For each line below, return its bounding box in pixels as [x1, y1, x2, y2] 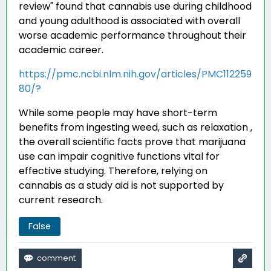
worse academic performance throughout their [19, 28, 246, 42]
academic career [19, 43, 102, 57]
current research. [19, 193, 103, 207]
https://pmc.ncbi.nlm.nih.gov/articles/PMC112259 [19, 67, 252, 81]
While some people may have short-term [19, 106, 217, 120]
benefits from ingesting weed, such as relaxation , [19, 120, 252, 134]
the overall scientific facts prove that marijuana [19, 135, 246, 149]
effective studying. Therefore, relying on [19, 164, 207, 178]
